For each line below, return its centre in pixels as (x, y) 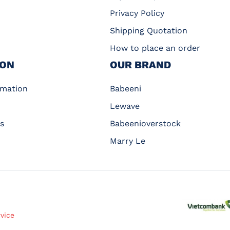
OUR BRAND (140, 64)
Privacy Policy (137, 13)
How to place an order (155, 48)
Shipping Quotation (148, 30)
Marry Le (127, 141)
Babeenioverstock (145, 123)
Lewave (124, 106)
